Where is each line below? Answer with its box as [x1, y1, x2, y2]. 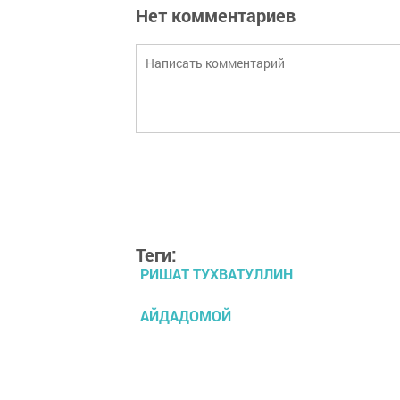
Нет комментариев [136, 4, 296, 27]
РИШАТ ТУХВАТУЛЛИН [140, 264, 293, 283]
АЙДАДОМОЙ [140, 306, 231, 325]
